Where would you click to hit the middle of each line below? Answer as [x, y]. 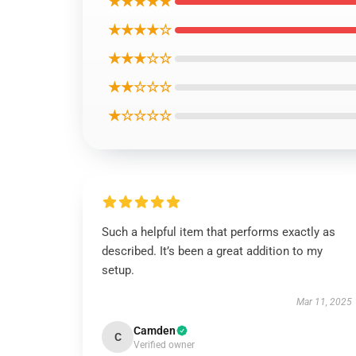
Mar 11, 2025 [324, 302]
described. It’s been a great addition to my [212, 251]
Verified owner [164, 345]
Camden [155, 331]
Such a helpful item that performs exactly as [219, 232]
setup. [120, 270]
